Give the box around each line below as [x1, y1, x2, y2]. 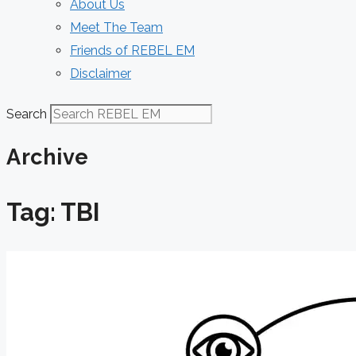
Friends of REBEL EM [70, 43, 195, 58]
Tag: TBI [6, 198, 100, 227]
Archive [6, 145, 89, 170]
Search [6, 106, 47, 122]
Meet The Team [70, 20, 163, 35]
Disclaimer [70, 66, 131, 81]
